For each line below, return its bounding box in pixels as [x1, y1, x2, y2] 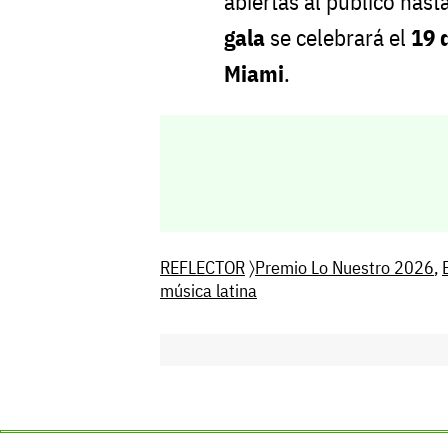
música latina [160, 278, 257, 302]
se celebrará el [265, 23, 411, 53]
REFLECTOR [160, 255, 245, 279]
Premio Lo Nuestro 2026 [255, 255, 434, 279]
